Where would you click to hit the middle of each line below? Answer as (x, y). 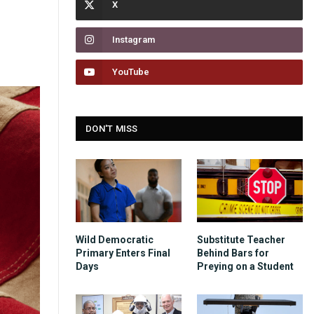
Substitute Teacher (241, 239)
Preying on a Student (245, 266)
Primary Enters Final (123, 253)
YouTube (131, 72)
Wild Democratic (115, 239)
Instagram (134, 40)
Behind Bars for (233, 253)
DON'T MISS (112, 129)
